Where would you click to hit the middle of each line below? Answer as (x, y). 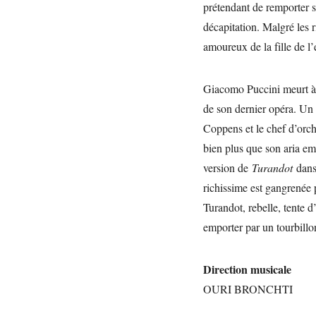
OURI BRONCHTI (248, 288)
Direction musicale (247, 269)
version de (227, 167)
